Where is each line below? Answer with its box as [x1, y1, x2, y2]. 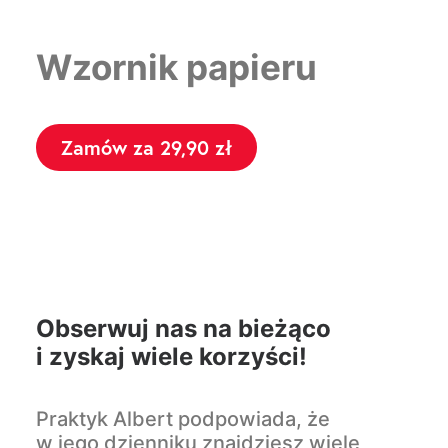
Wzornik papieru [36, 46, 317, 88]
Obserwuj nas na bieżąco [36, 314, 331, 343]
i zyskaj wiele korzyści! [36, 342, 307, 371]
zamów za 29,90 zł [73, 134, 232, 161]
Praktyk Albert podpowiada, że [36, 407, 330, 431]
